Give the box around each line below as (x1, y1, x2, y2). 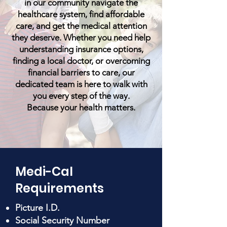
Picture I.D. (15, 202, 60, 213)
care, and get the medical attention (15, 21, 147, 31)
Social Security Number (15, 215, 109, 226)
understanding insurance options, (19, 44, 143, 54)
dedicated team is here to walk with (15, 79, 147, 89)
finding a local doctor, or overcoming (12, 56, 150, 66)
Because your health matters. (27, 102, 135, 112)
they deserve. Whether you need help (12, 32, 150, 43)
